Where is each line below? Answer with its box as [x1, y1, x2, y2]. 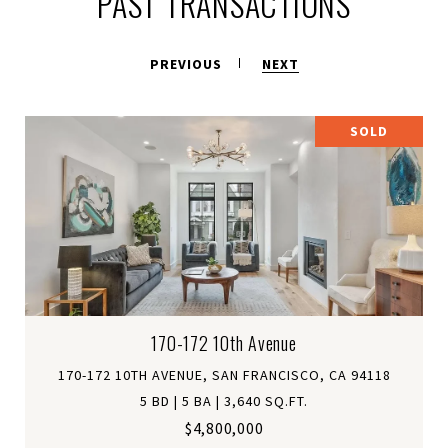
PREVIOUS [149, 54, 222, 73]
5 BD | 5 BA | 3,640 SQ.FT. [140, 391, 308, 410]
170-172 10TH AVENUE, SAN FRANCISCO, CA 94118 [57, 365, 391, 384]
